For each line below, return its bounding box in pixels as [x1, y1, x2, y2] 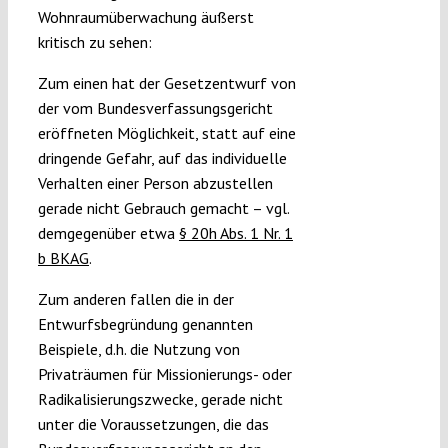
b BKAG [37, 248, 89, 269]
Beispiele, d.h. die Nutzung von [37, 339, 240, 360]
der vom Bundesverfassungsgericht [37, 98, 273, 119]
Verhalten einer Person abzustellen [37, 173, 273, 194]
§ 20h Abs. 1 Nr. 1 [178, 223, 293, 244]
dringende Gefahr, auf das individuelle [37, 148, 287, 169]
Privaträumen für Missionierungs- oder [37, 364, 292, 385]
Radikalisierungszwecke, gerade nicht [37, 389, 283, 410]
